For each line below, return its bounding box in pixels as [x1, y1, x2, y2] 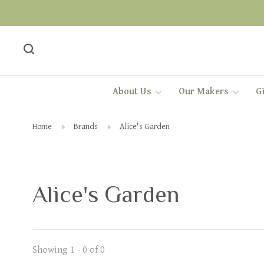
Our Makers [178, 86, 229, 98]
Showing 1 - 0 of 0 [32, 244, 105, 256]
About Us [112, 86, 151, 98]
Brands [74, 122, 98, 131]
